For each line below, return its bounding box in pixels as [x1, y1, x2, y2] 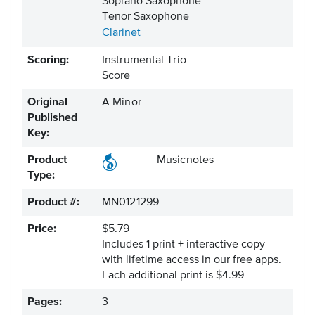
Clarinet [102, 27, 141, 39]
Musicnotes [157, 155, 214, 167]
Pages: [27, 297, 62, 309]
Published [27, 112, 77, 124]
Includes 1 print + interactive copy [102, 239, 265, 251]
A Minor [102, 97, 141, 109]
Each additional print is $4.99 [102, 270, 244, 282]
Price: [27, 224, 56, 236]
